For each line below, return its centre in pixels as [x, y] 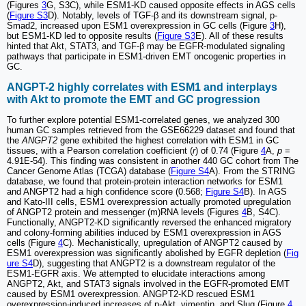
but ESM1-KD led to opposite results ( [82, 36]
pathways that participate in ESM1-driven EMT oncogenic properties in [146, 57]
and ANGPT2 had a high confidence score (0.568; [106, 192]
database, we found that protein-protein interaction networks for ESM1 [145, 182]
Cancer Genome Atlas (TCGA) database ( [89, 171]
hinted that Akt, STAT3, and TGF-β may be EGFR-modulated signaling [146, 46]
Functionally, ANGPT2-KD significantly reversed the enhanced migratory [149, 223]
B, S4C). [264, 212]
